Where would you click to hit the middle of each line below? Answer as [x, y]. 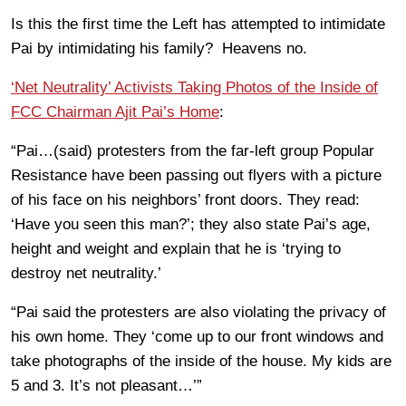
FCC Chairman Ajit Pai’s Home [115, 111]
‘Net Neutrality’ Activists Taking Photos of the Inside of [194, 87]
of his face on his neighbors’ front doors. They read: [185, 199]
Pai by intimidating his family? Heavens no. [159, 48]
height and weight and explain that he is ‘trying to [176, 248]
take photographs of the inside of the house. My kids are [201, 361]
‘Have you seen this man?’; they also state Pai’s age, [191, 224]
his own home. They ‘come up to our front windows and [197, 336]
